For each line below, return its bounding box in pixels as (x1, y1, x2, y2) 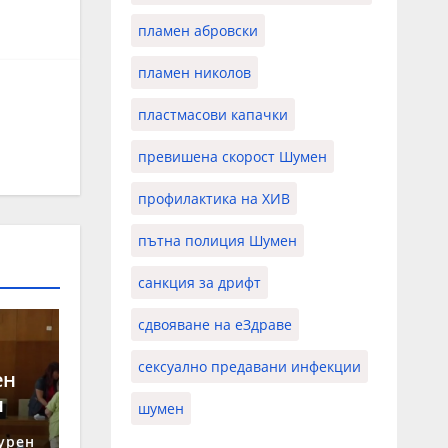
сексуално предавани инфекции (137, 356, 361, 376)
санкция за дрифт (137, 272, 261, 292)
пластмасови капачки (137, 104, 288, 124)
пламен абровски (137, 20, 258, 40)
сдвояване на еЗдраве (137, 314, 292, 334)
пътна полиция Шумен (137, 230, 297, 250)
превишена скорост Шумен (137, 146, 327, 166)
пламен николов (137, 62, 251, 82)
